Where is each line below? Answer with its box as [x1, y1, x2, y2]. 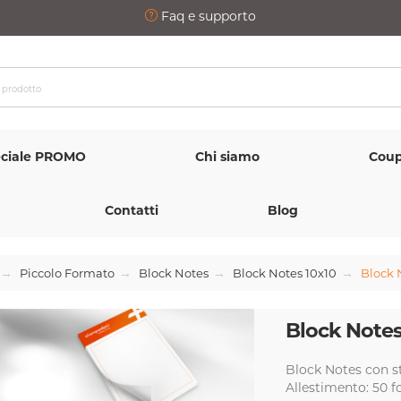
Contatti [105, 202, 158, 218]
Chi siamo [195, 149, 260, 165]
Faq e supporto [158, 8, 256, 24]
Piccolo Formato [20, 266, 115, 280]
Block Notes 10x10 [233, 266, 337, 280]
